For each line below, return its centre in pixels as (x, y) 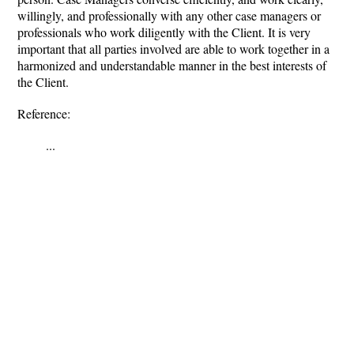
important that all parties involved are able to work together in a (173, 49)
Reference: (44, 113)
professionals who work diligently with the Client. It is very (164, 32)
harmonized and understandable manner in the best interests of (172, 65)
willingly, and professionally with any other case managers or (169, 15)
